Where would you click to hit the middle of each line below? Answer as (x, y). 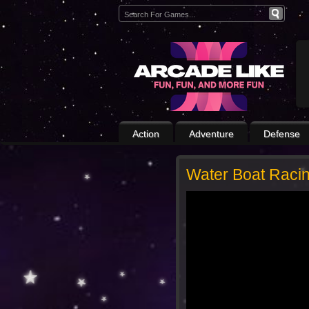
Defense (282, 134)
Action (146, 134)
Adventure (211, 134)
